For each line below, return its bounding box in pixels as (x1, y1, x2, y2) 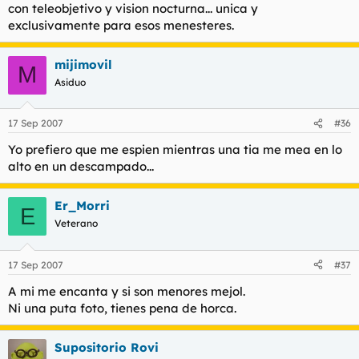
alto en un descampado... (8, 159, 154, 174)
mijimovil (54, 56, 112, 72)
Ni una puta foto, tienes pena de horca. (8, 300, 236, 316)
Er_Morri (54, 198, 110, 213)
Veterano (54, 217, 98, 229)
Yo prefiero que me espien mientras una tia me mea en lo (8, 142, 342, 157)
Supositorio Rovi (54, 339, 159, 355)
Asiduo (54, 75, 86, 88)
